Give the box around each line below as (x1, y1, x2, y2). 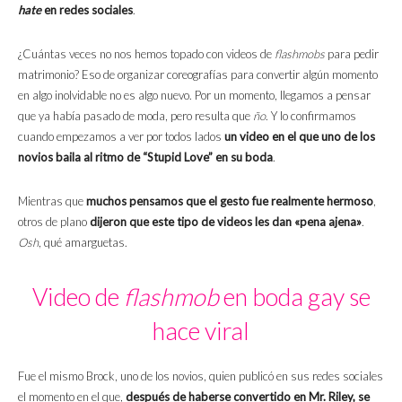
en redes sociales (41, 3, 133, 18)
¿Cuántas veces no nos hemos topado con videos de (18, 47, 272, 62)
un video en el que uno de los (224, 129, 375, 144)
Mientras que (18, 194, 86, 209)
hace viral (153, 316, 249, 346)
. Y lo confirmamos (266, 109, 356, 124)
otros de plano (18, 214, 90, 230)
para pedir (325, 47, 379, 62)
